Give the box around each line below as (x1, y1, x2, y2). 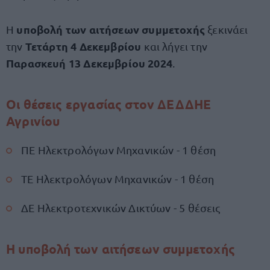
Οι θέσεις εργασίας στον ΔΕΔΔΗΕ (6, 96, 212, 112)
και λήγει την (141, 40, 207, 52)
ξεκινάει (207, 23, 248, 36)
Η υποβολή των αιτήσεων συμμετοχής (6, 240, 235, 257)
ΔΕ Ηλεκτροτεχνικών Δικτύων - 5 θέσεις (21, 201, 221, 214)
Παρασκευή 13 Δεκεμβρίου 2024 (6, 56, 173, 70)
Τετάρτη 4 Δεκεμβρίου (25, 39, 142, 53)
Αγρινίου (6, 113, 60, 129)
